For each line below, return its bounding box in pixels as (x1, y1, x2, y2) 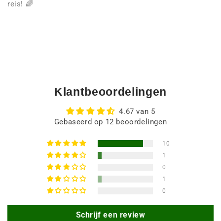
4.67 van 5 (119, 107, 155, 116)
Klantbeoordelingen (54, 86, 167, 99)
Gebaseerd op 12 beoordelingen (54, 117, 167, 127)
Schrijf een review (75, 210, 146, 220)
